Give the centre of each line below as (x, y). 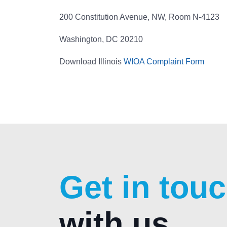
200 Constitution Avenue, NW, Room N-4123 (139, 17)
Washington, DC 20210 (101, 39)
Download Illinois (91, 62)
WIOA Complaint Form (164, 62)
